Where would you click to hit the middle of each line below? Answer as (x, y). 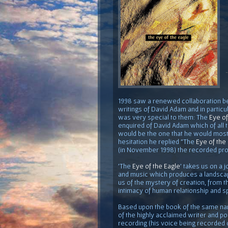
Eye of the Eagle (156, 166)
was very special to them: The (164, 117)
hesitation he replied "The (157, 141)
